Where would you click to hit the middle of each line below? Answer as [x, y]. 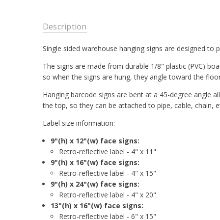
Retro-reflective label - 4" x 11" [107, 152]
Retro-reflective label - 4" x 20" [107, 195]
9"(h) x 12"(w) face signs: [95, 141]
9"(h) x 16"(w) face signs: [95, 163]
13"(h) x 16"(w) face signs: [97, 206]
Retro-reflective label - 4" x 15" [107, 173]
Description [65, 26]
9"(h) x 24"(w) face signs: [95, 184]
